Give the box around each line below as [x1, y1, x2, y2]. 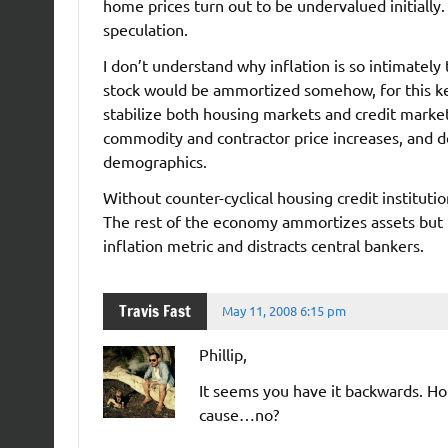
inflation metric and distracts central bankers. [102, 234, 424, 255]
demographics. [102, 150, 207, 171]
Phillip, [198, 343, 247, 364]
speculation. [102, 18, 188, 39]
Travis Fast [118, 300, 191, 323]
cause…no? [198, 403, 279, 424]
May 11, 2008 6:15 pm [222, 302, 347, 320]
